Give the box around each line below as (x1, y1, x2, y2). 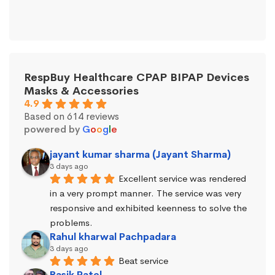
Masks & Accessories (24, 83, 139, 98)
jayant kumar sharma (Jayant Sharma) (50, 147, 231, 161)
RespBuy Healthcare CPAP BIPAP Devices (24, 70, 249, 84)
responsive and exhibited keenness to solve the (50, 202, 247, 214)
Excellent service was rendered (118, 172, 246, 184)
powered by (24, 122, 82, 136)
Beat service (118, 255, 168, 267)
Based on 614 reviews (24, 109, 119, 123)
